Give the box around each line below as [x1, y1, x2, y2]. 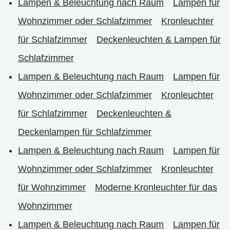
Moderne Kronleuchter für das [95, 182, 217, 193]
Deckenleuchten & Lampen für [97, 34, 221, 45]
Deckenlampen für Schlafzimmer [18, 127, 151, 137]
